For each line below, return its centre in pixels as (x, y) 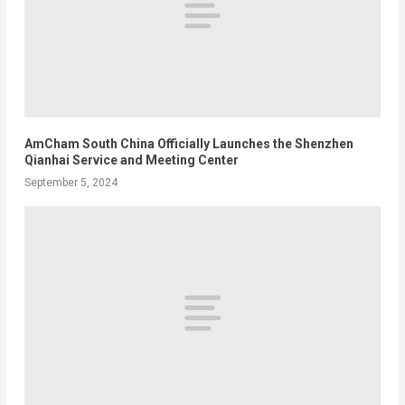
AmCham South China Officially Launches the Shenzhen (188, 143)
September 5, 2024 (71, 182)
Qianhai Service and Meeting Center (131, 160)
